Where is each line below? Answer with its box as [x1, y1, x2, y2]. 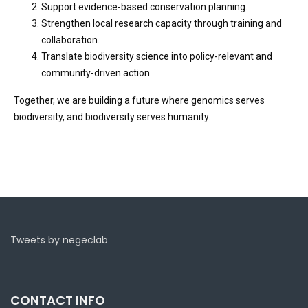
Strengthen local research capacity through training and [41, 18, 282, 29]
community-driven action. [41, 67, 152, 78]
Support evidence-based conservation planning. [41, 1, 247, 12]
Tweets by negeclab [10, 233, 108, 247]
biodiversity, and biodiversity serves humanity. [14, 111, 210, 122]
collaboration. [41, 34, 100, 45]
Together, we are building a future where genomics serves [14, 95, 265, 106]
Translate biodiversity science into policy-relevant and [41, 51, 272, 62]
